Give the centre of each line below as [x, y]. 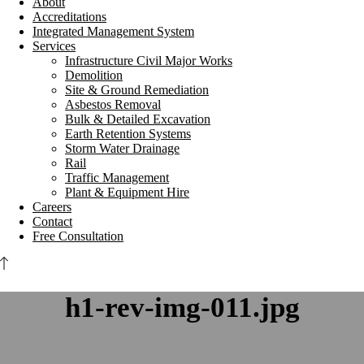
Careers [52, 207]
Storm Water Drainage [122, 148]
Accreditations [69, 17]
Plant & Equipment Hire [127, 192]
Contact [52, 221]
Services [54, 46]
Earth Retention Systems [128, 134]
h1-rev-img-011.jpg [182, 308]
